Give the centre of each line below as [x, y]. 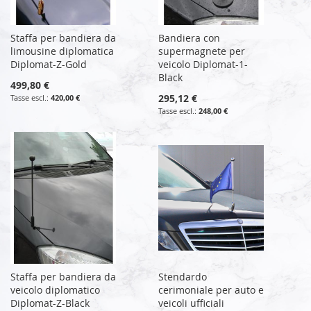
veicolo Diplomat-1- [203, 64]
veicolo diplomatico [55, 289]
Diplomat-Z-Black [50, 303]
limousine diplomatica [62, 51]
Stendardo [183, 276]
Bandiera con [190, 37]
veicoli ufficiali [192, 303]
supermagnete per [202, 51]
